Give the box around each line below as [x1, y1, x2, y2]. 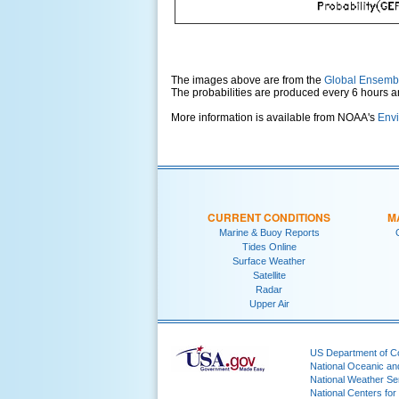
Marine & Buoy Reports [218, 226, 320, 238]
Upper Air [248, 297, 289, 309]
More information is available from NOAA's [171, 111, 378, 125]
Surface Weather [232, 255, 305, 266]
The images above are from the [171, 74, 324, 87]
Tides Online [241, 240, 297, 252]
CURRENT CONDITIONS [208, 208, 330, 225]
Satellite [252, 269, 286, 281]
